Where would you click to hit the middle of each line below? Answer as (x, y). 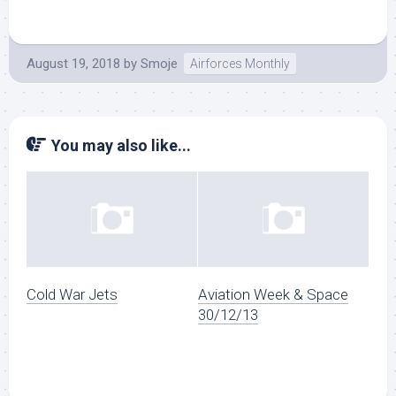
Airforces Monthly (240, 64)
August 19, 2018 (73, 64)
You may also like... (121, 145)
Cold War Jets (72, 295)
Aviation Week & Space (273, 295)
